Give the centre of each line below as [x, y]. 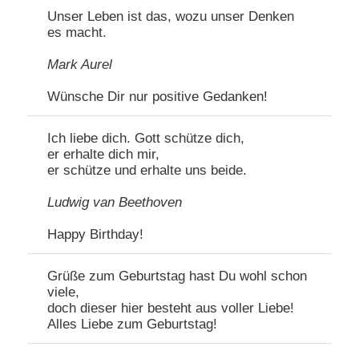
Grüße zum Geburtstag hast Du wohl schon [177, 276]
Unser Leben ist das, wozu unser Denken [171, 17]
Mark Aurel [80, 65]
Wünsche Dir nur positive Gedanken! [158, 97]
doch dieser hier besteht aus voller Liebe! [171, 309]
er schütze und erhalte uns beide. [147, 171]
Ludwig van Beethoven [115, 203]
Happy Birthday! [96, 235]
